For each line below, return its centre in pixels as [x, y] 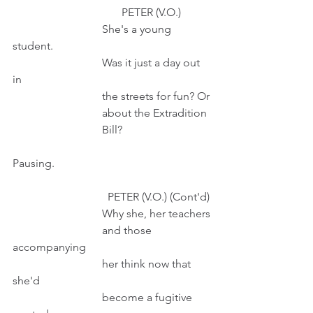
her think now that [57, 264]
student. [34, 46]
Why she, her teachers [156, 213]
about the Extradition [154, 113]
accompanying [49, 247]
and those [57, 230]
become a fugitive [57, 297]
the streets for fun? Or [156, 96]
